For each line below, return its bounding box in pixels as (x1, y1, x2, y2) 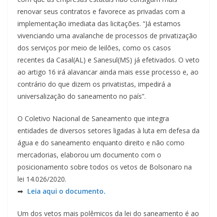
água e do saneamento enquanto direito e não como (17, 138, 185, 147)
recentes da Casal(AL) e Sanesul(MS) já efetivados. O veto (17, 55, 200, 64)
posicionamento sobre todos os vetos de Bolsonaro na (17, 162, 192, 171)
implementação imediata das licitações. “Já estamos (17, 18, 181, 28)
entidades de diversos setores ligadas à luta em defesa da (17, 125, 200, 135)
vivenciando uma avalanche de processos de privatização (17, 31, 197, 40)
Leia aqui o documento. (25, 186, 106, 196)
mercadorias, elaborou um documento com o (17, 150, 161, 159)
